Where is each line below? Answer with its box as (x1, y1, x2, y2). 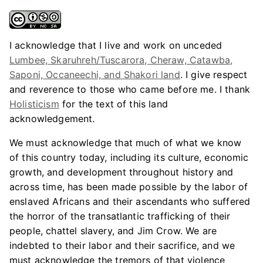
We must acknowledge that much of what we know (9, 137, 242, 149)
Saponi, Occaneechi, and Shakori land (9, 69, 180, 80)
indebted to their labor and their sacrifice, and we (9, 240, 235, 251)
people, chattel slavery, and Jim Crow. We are (9, 225, 217, 237)
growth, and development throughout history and (9, 166, 234, 178)
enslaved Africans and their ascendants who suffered (9, 195, 251, 207)
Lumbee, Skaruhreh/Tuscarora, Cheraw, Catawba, (9, 54, 233, 66)
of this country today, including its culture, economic (9, 151, 249, 163)
